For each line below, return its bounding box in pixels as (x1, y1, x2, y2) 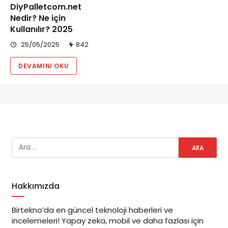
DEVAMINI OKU (18, 62, 69, 71)
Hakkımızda (11, 180, 60, 192)
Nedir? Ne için (10, 12, 66, 24)
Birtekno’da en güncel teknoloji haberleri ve (11, 205, 173, 215)
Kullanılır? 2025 (10, 23, 73, 36)
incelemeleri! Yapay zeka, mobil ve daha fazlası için (11, 215, 204, 226)
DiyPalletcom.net (10, 1, 81, 13)
